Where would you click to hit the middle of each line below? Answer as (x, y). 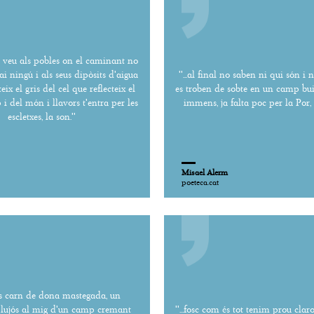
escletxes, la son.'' (41, 116)
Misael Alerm (205, 172)
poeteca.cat (200, 182)
